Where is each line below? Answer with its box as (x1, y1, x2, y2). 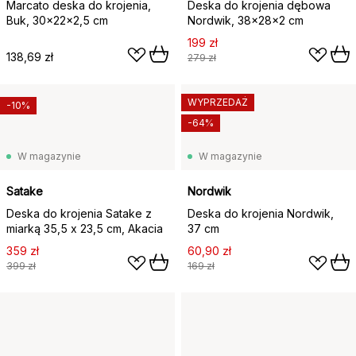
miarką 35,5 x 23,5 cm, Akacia (6, 221, 163, 235)
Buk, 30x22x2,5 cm (6, 13, 108, 27)
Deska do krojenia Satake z (6, 206, 152, 220)
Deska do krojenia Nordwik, (188, 206, 334, 220)
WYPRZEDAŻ (188, 95, 248, 108)
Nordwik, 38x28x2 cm (188, 13, 304, 27)
